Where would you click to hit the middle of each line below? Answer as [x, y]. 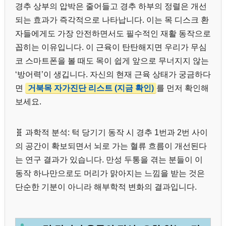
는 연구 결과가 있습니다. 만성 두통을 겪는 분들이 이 [109, 160]
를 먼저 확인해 [183, 88]
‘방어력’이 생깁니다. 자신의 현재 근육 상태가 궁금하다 [113, 75]
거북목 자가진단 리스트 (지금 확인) [91, 88]
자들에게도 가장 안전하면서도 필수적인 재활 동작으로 [113, 34]
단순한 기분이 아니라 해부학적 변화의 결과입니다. [106, 187]
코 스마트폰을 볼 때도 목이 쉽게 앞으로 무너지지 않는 [112, 61]
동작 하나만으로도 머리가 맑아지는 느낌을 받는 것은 [110, 174]
